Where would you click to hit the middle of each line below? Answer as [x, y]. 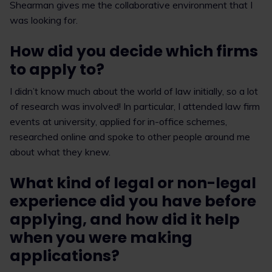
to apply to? [57, 70]
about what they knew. [60, 152]
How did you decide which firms [134, 51]
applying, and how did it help [125, 219]
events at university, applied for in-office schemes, [118, 121]
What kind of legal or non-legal [133, 183]
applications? [65, 256]
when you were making [101, 238]
